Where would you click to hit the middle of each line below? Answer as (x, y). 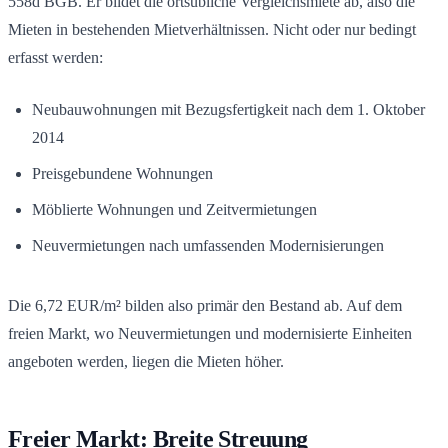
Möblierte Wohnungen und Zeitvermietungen (174, 209)
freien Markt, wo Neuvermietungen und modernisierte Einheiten (210, 333)
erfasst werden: (55, 57)
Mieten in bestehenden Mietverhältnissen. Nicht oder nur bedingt (212, 29)
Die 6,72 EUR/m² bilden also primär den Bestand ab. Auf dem (205, 305)
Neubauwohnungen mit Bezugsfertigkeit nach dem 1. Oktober (228, 109)
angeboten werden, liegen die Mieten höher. (146, 361)
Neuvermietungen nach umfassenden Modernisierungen (208, 245)
